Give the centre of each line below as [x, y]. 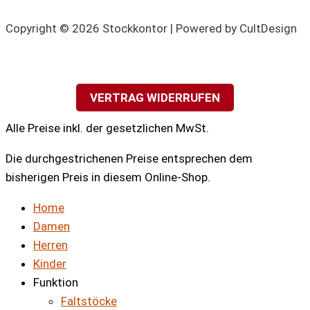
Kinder [50, 264]
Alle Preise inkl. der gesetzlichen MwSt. [107, 128]
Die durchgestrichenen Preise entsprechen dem [129, 159]
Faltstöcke [89, 301]
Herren [51, 245]
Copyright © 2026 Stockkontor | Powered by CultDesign [151, 29]
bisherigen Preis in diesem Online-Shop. [108, 177]
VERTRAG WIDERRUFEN [155, 98]
